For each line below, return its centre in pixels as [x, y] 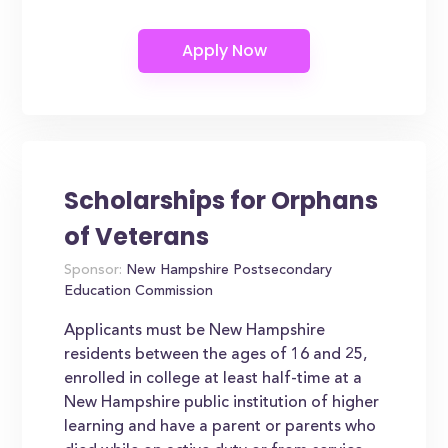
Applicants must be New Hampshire [195, 331]
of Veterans [137, 236]
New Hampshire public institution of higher [222, 403]
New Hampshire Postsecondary [227, 271]
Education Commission [139, 292]
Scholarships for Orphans [221, 200]
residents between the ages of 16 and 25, [216, 355]
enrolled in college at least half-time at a [213, 379]
